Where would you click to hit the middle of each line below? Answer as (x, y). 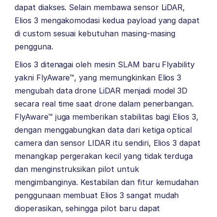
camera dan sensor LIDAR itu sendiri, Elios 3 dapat (108, 143)
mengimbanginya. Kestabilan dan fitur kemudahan (107, 182)
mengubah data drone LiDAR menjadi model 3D (101, 91)
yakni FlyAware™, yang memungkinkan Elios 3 (98, 78)
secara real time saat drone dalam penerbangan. (104, 104)
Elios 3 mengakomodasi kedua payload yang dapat (107, 21)
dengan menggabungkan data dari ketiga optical (103, 130)
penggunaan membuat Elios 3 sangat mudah (97, 195)
